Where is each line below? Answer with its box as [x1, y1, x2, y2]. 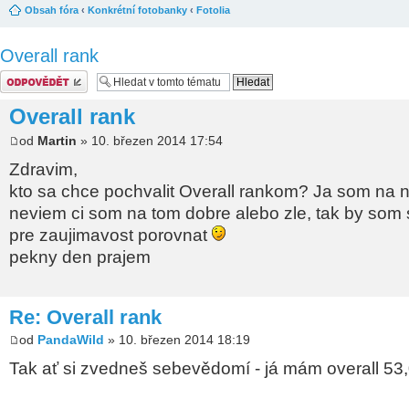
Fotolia [196, 4, 230, 16]
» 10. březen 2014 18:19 [104, 332, 250, 348]
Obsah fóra [25, 4, 79, 16]
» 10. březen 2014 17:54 [77, 132, 223, 148]
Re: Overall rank [9, 305, 162, 329]
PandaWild [37, 332, 104, 348]
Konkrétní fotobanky [88, 4, 187, 16]
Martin [37, 132, 77, 148]
